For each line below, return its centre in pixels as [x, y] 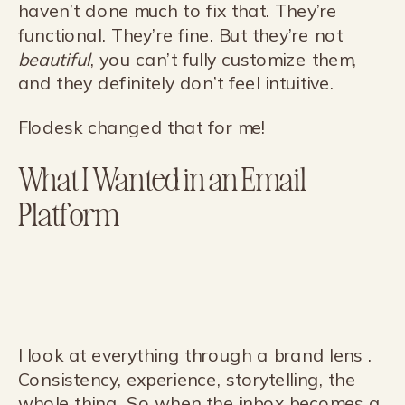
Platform [68, 213]
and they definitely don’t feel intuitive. [176, 83]
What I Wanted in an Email [162, 178]
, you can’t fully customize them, [223, 60]
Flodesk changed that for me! [141, 127]
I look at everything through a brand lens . [195, 355]
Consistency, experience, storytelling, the [187, 380]
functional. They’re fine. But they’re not [180, 35]
